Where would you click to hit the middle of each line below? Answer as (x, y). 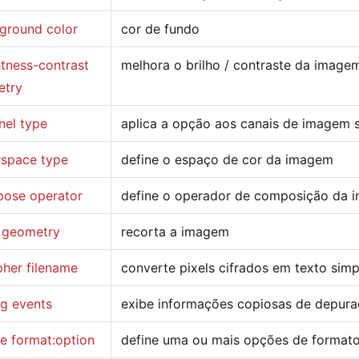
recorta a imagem (175, 231)
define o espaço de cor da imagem (227, 159)
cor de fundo (160, 28)
